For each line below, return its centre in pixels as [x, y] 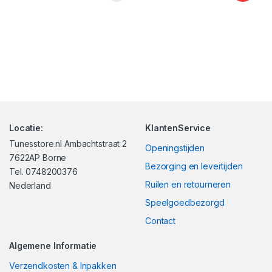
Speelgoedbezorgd [185, 202]
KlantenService [178, 127]
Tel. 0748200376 [43, 171]
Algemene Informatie [53, 245]
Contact [161, 220]
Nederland [30, 185]
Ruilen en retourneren [188, 184]
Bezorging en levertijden [194, 166]
